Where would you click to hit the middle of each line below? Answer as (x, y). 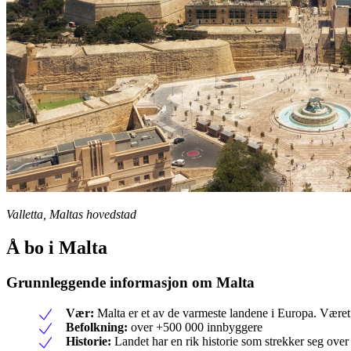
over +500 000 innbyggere (195, 327)
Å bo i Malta (57, 248)
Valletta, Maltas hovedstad (71, 215)
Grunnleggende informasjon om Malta (130, 283)
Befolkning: (97, 327)
